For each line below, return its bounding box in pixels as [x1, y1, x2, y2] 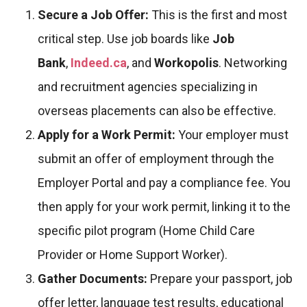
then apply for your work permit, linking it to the [38, 199, 291, 214]
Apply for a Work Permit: [38, 127, 175, 143]
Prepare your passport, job [147, 271, 293, 286]
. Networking [219, 56, 287, 71]
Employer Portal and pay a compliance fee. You [38, 175, 291, 191]
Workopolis [154, 56, 219, 71]
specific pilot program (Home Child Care [38, 223, 255, 238]
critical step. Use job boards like [38, 32, 212, 47]
